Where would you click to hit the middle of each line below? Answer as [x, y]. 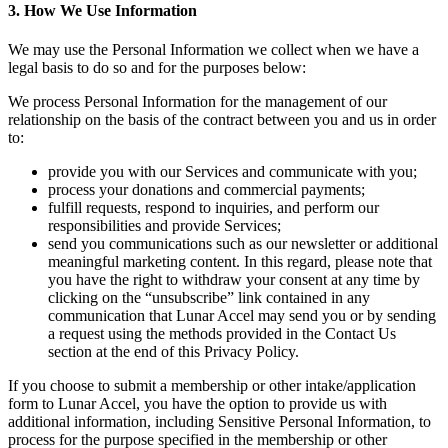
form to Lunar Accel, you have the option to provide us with [197, 404]
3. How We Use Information [102, 11]
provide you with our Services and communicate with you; [232, 172]
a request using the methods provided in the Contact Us [222, 334]
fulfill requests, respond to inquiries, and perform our [213, 208]
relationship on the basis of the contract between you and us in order [222, 120]
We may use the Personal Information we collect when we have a [213, 50]
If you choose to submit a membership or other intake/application [212, 386]
